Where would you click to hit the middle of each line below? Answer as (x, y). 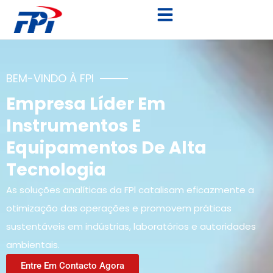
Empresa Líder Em (86, 104)
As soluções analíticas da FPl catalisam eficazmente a (130, 190)
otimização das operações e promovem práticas (119, 208)
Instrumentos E (73, 126)
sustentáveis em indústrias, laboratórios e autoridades (131, 227)
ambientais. (33, 245)
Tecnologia (56, 170)
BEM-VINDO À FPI (50, 79)
